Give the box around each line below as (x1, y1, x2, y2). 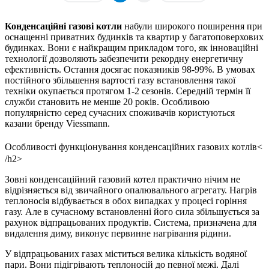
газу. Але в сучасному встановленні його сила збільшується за (5, 206, 259, 217)
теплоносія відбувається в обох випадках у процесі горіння (5, 195, 247, 206)
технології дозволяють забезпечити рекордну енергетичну (5, 53, 243, 64)
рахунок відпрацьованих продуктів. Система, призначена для (5, 217, 256, 228)
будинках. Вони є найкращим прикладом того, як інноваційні (5, 42, 258, 53)
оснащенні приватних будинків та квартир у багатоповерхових (5, 31, 264, 42)
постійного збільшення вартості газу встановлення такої (5, 74, 235, 85)
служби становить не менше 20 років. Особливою (5, 96, 210, 107)
